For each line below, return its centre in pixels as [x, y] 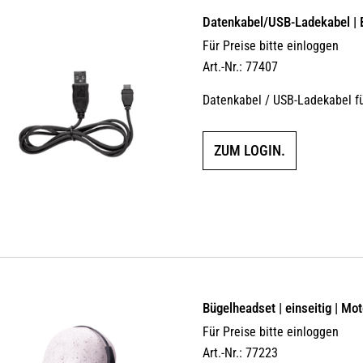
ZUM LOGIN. [250, 150]
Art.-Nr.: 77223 [241, 352]
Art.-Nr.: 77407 [241, 66]
